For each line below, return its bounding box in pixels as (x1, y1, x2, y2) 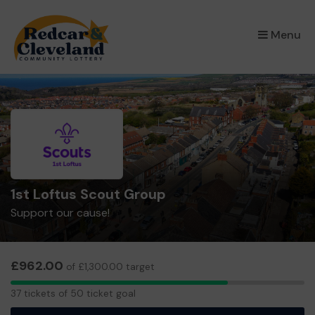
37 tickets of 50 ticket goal (11, 287, 136, 300)
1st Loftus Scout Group (11, 185, 166, 203)
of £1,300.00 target (63, 261, 155, 273)
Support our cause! (11, 205, 110, 220)
